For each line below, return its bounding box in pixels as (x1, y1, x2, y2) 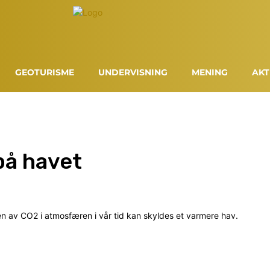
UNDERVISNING (98, 67, 168, 78)
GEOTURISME (15, 67, 75, 78)
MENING (192, 67, 228, 78)
